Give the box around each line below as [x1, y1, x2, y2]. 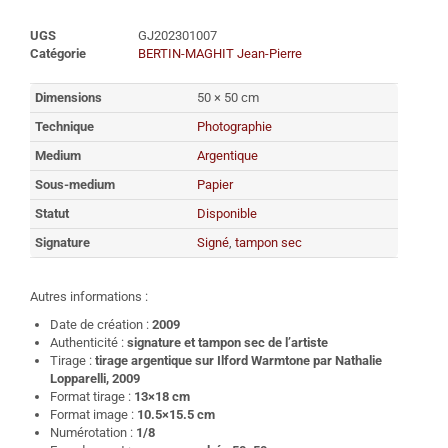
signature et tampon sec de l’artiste [127, 335, 328, 351]
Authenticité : [50, 335, 127, 351]
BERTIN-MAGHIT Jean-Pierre [138, 46, 302, 62]
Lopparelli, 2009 [50, 371, 140, 387]
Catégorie [30, 46, 86, 62]
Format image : [50, 407, 137, 423]
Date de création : [50, 317, 152, 333]
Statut [35, 206, 69, 222]
